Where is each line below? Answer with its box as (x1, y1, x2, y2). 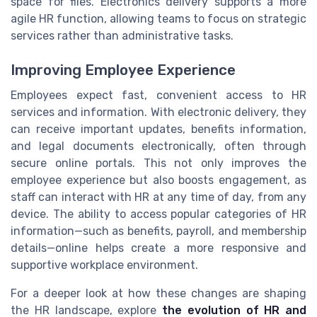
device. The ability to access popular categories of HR (11, 207, 306, 221)
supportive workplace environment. (11, 258, 198, 272)
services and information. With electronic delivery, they (11, 105, 306, 120)
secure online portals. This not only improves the (11, 156, 306, 171)
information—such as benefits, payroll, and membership (11, 224, 306, 238)
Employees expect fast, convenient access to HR (11, 88, 306, 103)
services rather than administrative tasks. (11, 28, 234, 42)
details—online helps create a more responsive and (11, 241, 306, 255)
